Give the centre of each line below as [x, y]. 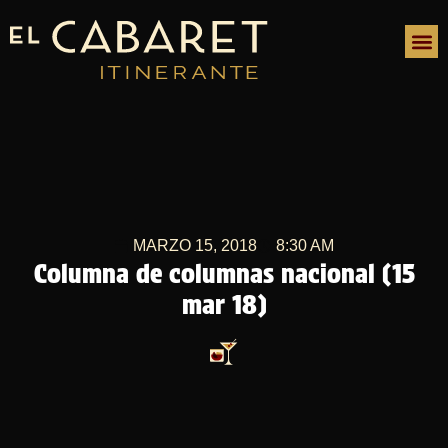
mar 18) [224, 304]
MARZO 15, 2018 [195, 245]
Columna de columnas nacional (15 [224, 273]
